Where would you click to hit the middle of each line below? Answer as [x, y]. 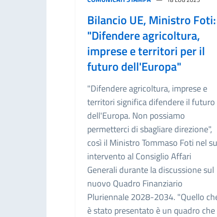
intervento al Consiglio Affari [139, 156]
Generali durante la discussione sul [151, 170]
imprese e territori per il [146, 51]
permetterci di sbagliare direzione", [150, 129]
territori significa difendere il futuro [151, 102]
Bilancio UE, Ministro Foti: [152, 20]
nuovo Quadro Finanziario [135, 183]
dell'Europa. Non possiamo [136, 116]
